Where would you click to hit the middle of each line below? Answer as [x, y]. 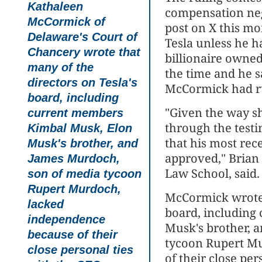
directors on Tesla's [82, 82]
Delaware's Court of [82, 37]
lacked [46, 204]
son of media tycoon [85, 173]
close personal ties [80, 249]
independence [66, 219]
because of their [73, 234]
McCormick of [66, 21]
